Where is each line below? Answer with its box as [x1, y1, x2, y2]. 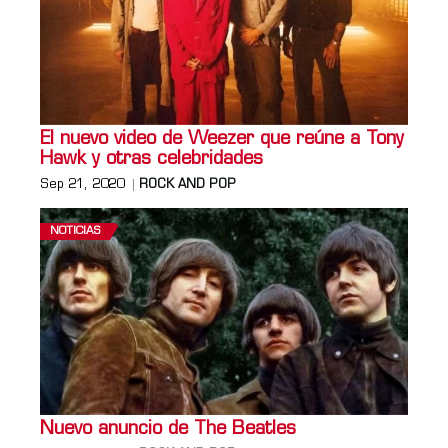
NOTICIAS [50, 225, 100, 237]
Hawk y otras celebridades [40, 149, 263, 169]
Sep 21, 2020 [40, 178, 124, 191]
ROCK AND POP [139, 178, 236, 191]
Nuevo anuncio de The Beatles [40, 419, 296, 439]
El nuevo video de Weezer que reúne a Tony [40, 129, 404, 149]
